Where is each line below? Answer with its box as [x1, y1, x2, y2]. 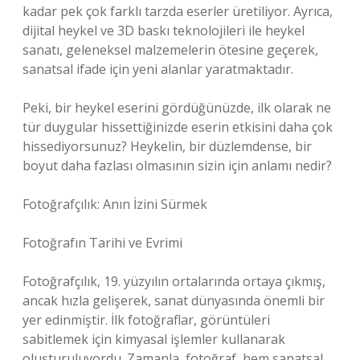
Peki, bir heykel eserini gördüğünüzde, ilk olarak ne [22, 99, 331, 117]
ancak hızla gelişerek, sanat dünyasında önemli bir [22, 292, 325, 309]
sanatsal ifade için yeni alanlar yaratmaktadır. [22, 60, 293, 78]
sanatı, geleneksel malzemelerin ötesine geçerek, [22, 41, 318, 59]
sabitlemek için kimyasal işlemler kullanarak [22, 330, 285, 348]
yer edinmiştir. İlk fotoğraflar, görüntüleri [22, 311, 270, 329]
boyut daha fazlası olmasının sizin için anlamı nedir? [22, 157, 332, 174]
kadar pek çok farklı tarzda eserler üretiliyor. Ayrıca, [22, 2, 333, 20]
